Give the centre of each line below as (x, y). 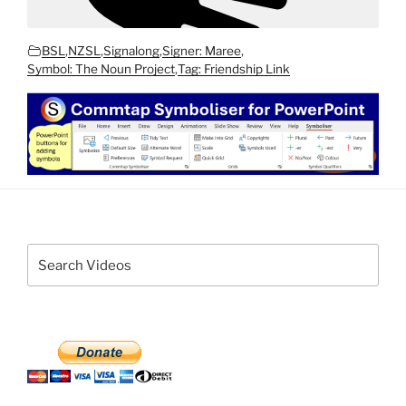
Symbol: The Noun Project (101, 68)
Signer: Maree (202, 50)
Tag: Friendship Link (234, 68)
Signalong (131, 50)
